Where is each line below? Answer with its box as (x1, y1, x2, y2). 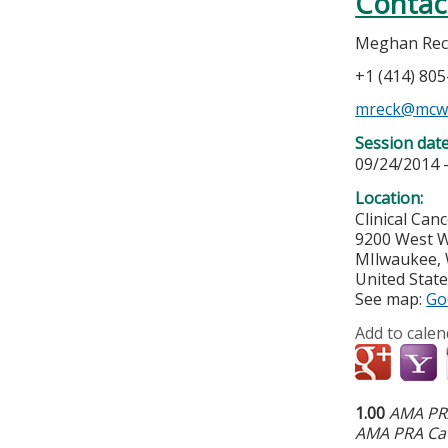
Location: (355, 186, 428, 209)
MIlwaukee (355, 247, 438, 270)
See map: (355, 287, 427, 310)
